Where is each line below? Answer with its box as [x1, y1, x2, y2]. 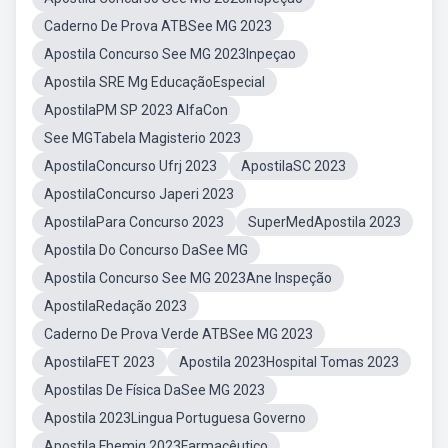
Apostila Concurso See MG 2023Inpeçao [44, 46, 296, 62]
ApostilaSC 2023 [241, 158, 346, 174]
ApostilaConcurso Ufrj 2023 [44, 158, 217, 174]
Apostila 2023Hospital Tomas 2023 [179, 354, 399, 370]
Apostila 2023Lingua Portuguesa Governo [44, 410, 306, 426]
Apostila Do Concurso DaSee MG [44, 242, 248, 258]
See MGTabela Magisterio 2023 [44, 130, 241, 146]
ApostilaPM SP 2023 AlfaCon [44, 102, 228, 118]
